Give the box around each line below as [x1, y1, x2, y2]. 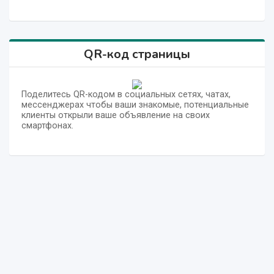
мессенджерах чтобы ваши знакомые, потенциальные [21, 100, 249, 111]
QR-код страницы [84, 46, 190, 63]
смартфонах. [21, 120, 73, 131]
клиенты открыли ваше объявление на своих [21, 110, 210, 121]
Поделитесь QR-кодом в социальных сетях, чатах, [21, 89, 231, 100]
